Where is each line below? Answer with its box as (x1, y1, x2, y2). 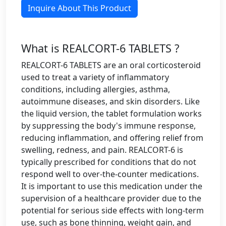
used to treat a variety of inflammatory (21, 72, 169, 83)
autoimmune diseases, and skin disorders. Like (21, 96, 200, 107)
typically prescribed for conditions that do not (21, 156, 196, 167)
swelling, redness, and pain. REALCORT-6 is (21, 144, 183, 155)
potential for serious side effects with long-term (21, 205, 204, 216)
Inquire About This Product (28, 3, 131, 14)
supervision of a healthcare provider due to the (21, 193, 201, 204)
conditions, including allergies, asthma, (21, 84, 170, 95)
